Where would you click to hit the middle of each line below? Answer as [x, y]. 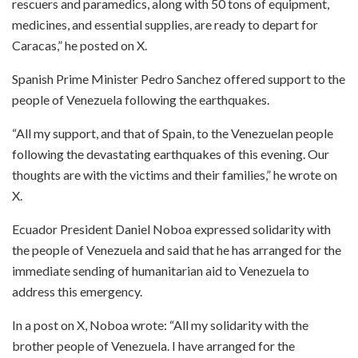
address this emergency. [77, 291]
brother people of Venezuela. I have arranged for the [153, 345]
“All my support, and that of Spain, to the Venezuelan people [173, 133]
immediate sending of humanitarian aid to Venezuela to [161, 270]
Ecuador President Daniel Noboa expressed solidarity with [171, 229]
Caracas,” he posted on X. [80, 45]
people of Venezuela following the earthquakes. [141, 99]
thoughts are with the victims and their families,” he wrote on [175, 174]
